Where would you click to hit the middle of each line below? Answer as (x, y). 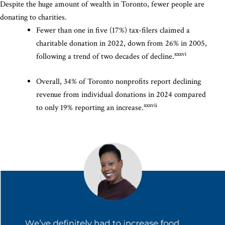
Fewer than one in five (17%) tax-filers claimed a (113, 30)
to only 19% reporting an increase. (90, 107)
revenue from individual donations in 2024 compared (121, 94)
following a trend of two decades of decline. (105, 56)
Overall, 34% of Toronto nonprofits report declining (119, 81)
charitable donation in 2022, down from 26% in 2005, (122, 43)
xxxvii (151, 105)
